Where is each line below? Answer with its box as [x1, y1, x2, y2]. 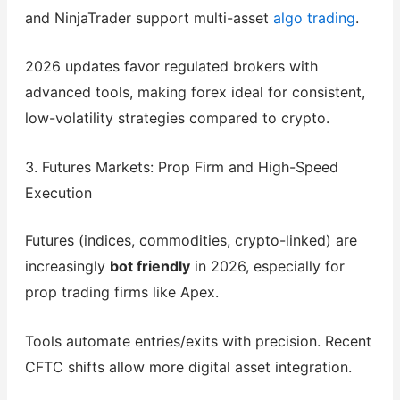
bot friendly [109, 257, 190, 276]
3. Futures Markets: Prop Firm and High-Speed [24, 158, 338, 177]
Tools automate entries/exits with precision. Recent [24, 331, 371, 350]
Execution [24, 184, 92, 203]
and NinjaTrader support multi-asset [24, 8, 273, 27]
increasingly [24, 257, 110, 276]
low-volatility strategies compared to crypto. [24, 109, 329, 128]
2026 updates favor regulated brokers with [24, 57, 318, 76]
